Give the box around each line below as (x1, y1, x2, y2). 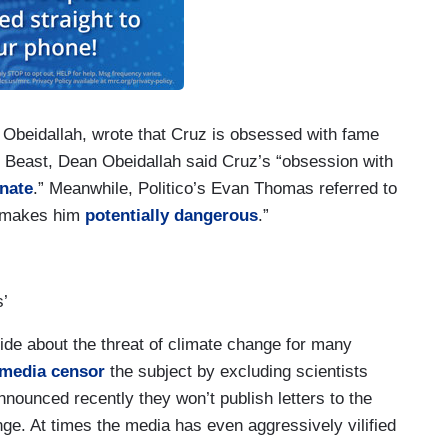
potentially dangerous (85, 205, 258, 225)
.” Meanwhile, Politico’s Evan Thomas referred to (33, 178, 397, 198)
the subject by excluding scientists (105, 361, 368, 381)
